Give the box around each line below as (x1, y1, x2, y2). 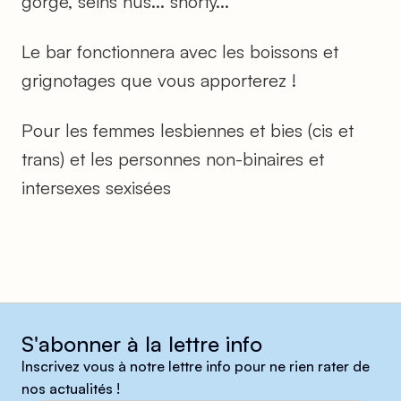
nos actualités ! (21, 379, 120, 397)
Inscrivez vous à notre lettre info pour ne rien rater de (21, 356, 370, 375)
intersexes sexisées (21, 175, 171, 199)
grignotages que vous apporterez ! (21, 68, 296, 91)
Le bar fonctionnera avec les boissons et (21, 39, 338, 63)
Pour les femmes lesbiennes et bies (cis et (21, 118, 354, 141)
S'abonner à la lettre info (21, 329, 262, 357)
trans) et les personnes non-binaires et (21, 147, 324, 170)
